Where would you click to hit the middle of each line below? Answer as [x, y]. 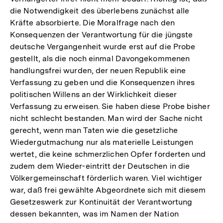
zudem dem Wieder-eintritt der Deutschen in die [100, 166]
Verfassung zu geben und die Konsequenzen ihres [103, 82]
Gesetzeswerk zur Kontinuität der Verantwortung [101, 202]
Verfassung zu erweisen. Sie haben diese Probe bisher [110, 106]
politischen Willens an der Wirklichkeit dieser [94, 94]
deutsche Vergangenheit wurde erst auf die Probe [103, 46]
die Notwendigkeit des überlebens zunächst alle [100, 10]
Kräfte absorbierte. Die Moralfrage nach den [92, 22]
